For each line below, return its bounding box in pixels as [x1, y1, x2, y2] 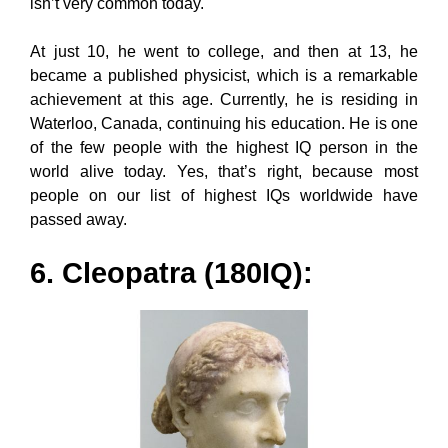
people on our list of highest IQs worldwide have [30, 186, 418, 204]
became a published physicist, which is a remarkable [30, 66, 418, 84]
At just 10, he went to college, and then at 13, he [30, 42, 418, 60]
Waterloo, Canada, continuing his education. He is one [30, 114, 418, 132]
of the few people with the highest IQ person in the [30, 138, 418, 156]
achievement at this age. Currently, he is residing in [30, 90, 418, 108]
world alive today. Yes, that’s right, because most [30, 162, 418, 180]
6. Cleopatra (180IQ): [30, 256, 313, 289]
